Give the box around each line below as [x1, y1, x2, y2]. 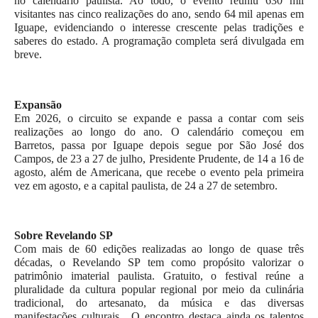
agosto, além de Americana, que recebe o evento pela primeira [14, 165, 304, 178]
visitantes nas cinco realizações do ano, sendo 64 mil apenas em [14, 8, 304, 21]
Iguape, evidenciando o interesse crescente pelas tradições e [14, 21, 304, 34]
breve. [14, 48, 42, 61]
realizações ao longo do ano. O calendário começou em [14, 125, 304, 138]
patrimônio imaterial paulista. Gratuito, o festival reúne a [14, 270, 304, 283]
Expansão [14, 98, 65, 111]
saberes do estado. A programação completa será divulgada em [14, 35, 304, 48]
